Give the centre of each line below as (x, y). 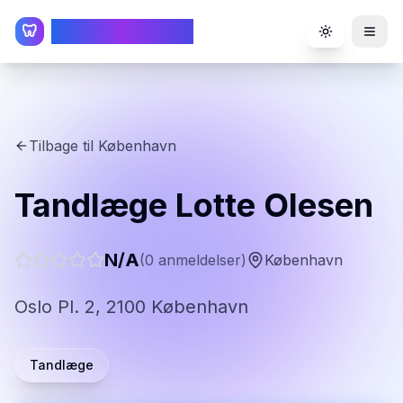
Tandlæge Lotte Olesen (194, 205)
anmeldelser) (200, 260)
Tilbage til (63, 146)
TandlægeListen (122, 31)
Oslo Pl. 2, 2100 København (131, 307)
